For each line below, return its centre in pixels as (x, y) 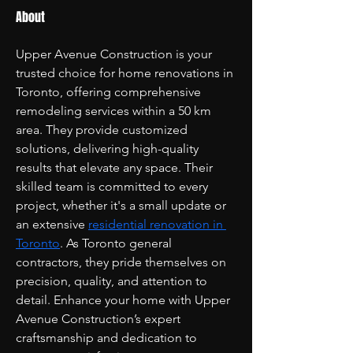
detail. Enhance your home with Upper (124, 300)
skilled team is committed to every (113, 186)
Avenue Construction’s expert (100, 319)
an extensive (52, 224)
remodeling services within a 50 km (115, 111)
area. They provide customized (103, 130)
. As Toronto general (117, 243)
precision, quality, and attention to (113, 281)
